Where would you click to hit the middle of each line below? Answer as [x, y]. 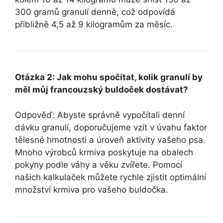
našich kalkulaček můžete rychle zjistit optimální [111, 177]
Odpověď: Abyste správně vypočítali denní [100, 115]
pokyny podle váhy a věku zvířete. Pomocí [99, 165]
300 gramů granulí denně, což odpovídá [95, 12]
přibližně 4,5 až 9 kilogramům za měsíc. [94, 25]
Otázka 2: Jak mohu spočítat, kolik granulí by [109, 77]
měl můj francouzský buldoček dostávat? [102, 90]
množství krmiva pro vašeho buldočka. [92, 189]
